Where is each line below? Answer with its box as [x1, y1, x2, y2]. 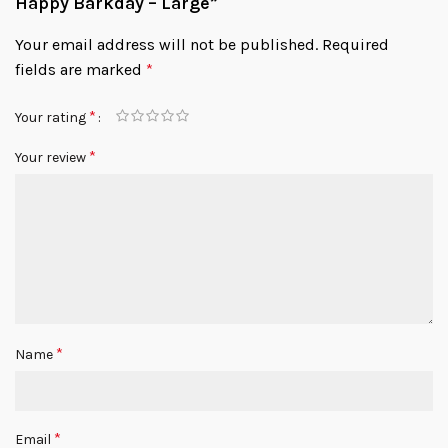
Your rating [15, 108, 89, 126]
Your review [15, 148, 89, 166]
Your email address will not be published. [15, 35, 318, 55]
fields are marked [15, 60, 146, 80]
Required [322, 35, 389, 55]
